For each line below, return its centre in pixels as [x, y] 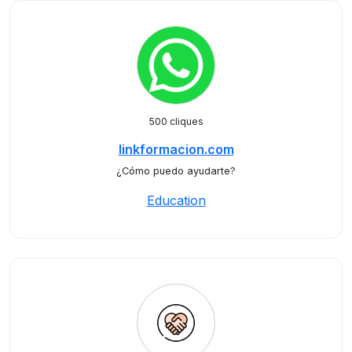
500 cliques [176, 121]
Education [176, 200]
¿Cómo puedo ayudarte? [176, 171]
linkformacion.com [176, 149]
